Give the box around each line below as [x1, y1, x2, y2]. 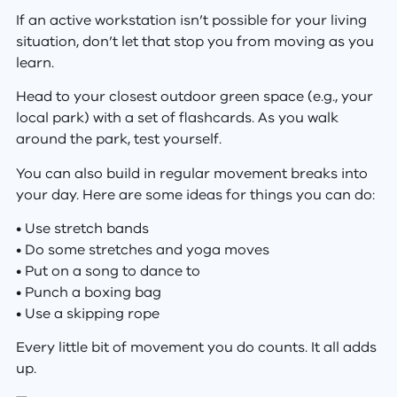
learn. [15, 52, 54, 73]
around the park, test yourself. [15, 129, 222, 150]
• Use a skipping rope [15, 303, 160, 323]
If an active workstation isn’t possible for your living [15, 10, 367, 30]
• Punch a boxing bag [15, 282, 161, 302]
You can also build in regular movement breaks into [15, 163, 368, 183]
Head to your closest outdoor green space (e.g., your [15, 87, 373, 107]
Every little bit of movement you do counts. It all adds [15, 338, 377, 358]
